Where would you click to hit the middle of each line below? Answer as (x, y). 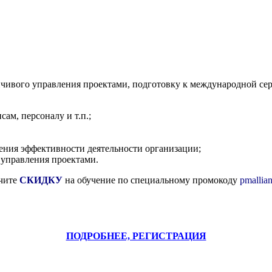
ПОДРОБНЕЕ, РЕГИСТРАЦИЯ (136, 236)
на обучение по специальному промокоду (151, 180)
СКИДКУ (41, 180)
